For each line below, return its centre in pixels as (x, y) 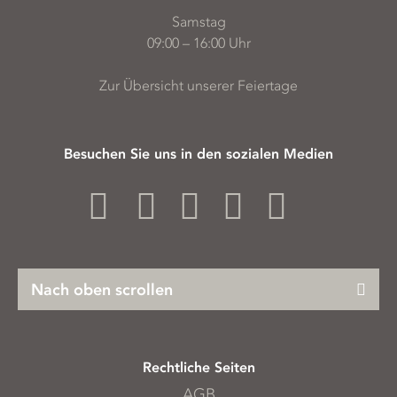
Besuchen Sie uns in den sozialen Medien (198, 154)
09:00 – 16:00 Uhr (198, 43)
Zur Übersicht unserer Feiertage (198, 86)
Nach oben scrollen (102, 290)
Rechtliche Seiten (198, 368)
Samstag (198, 22)
